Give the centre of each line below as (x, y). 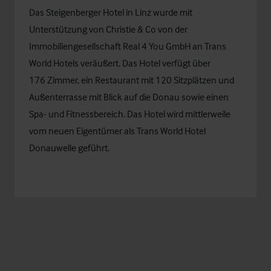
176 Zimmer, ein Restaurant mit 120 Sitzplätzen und (132, 80)
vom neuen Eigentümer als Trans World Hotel (117, 131)
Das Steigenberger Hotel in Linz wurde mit (111, 12)
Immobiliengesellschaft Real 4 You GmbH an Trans (128, 46)
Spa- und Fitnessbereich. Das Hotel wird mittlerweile (130, 114)
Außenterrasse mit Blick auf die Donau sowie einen (129, 97)
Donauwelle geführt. (69, 148)
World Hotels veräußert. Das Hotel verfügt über (120, 63)
